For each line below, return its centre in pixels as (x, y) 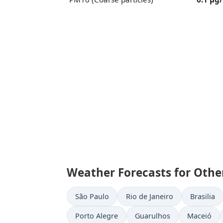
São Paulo (92, 196)
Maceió (199, 216)
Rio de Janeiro (150, 196)
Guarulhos (153, 216)
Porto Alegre (97, 216)
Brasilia (203, 196)
